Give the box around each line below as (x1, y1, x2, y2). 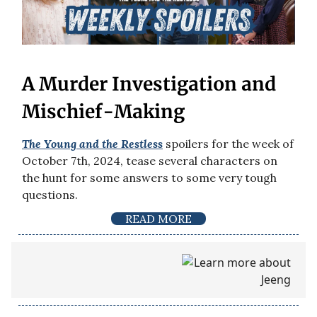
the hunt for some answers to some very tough (22, 171, 277, 185)
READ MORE (125, 212, 192, 226)
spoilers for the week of (163, 137, 294, 151)
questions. (22, 188, 78, 202)
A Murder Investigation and (22, 72, 276, 96)
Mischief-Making (22, 100, 185, 124)
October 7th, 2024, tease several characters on (22, 154, 277, 168)
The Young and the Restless (22, 137, 163, 151)
